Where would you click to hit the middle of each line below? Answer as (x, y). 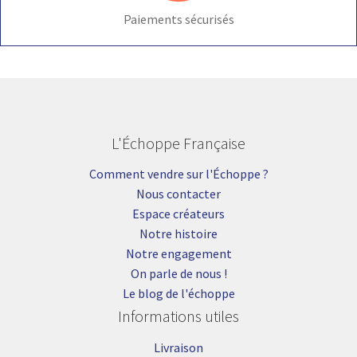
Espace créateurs (178, 214)
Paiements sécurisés (178, 19)
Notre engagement (178, 254)
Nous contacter (178, 194)
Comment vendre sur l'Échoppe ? (178, 174)
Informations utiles (178, 316)
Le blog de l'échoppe (178, 294)
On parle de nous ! (178, 274)
